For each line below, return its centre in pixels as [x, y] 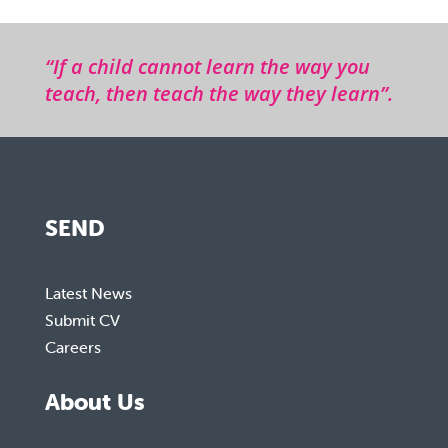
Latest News [88, 292]
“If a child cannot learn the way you [207, 66]
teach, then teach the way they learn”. [218, 93]
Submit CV [82, 319]
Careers [72, 346]
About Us [94, 401]
